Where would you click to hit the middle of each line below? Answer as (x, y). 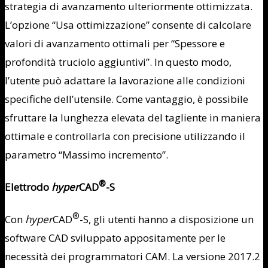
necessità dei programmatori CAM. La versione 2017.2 (133, 256)
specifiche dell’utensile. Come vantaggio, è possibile (127, 99)
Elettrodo (28, 187)
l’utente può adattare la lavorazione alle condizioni (125, 81)
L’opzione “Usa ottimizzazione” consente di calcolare (128, 25)
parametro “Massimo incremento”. (86, 155)
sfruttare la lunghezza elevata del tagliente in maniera (133, 118)
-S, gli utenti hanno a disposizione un (167, 219)
